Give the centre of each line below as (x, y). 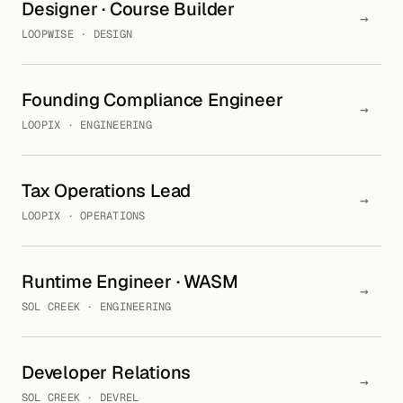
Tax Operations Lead (107, 191)
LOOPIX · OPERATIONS (84, 216)
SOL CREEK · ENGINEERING (97, 307)
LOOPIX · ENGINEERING (87, 125)
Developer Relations (107, 372)
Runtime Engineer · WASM (130, 282)
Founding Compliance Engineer (152, 100)
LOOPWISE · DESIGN (77, 34)
